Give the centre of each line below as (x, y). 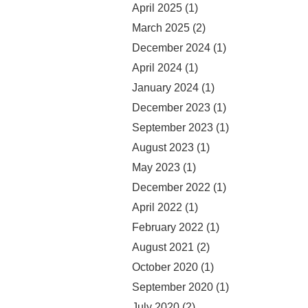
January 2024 (165, 87)
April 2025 (157, 8)
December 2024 (171, 47)
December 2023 (171, 107)
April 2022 (157, 207)
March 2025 (161, 27)
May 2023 (156, 167)
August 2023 (163, 147)
